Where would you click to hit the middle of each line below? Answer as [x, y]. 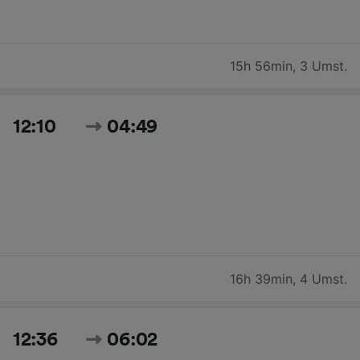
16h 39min [261, 278]
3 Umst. [323, 65]
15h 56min [261, 65]
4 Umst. [323, 278]
